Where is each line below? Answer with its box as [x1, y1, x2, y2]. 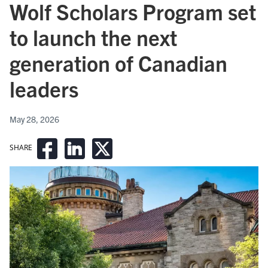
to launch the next [10, 23, 177, 50]
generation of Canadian [10, 48, 227, 76]
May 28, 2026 [10, 113, 59, 124]
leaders [10, 74, 78, 102]
